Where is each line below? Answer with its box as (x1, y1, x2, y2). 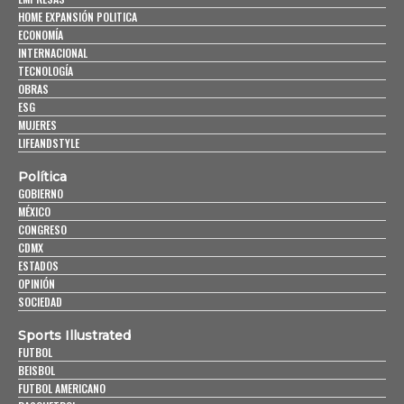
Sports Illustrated (18, 327, 131, 344)
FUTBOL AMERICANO (18, 381, 106, 397)
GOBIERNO (18, 186, 63, 202)
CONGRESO (18, 222, 67, 238)
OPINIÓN (18, 276, 55, 292)
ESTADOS (18, 258, 59, 274)
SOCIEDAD (18, 294, 62, 310)
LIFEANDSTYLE (18, 135, 79, 151)
